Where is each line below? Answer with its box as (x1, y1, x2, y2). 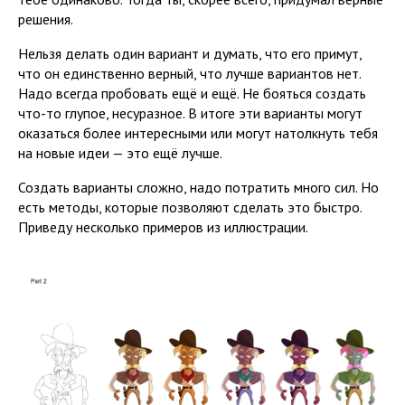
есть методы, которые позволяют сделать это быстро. (18, 197, 362, 216)
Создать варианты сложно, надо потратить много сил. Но (18, 177, 379, 196)
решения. (18, 9, 76, 28)
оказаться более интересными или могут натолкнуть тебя (18, 123, 378, 142)
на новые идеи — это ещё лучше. (18, 143, 222, 162)
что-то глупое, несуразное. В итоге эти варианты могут (18, 103, 363, 122)
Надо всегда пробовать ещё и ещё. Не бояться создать (18, 83, 366, 102)
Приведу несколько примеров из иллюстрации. (18, 217, 308, 236)
